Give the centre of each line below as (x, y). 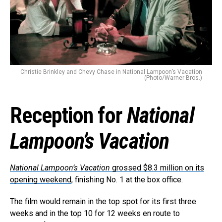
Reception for (68, 116)
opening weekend (41, 180)
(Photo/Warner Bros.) (173, 78)
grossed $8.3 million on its (157, 168)
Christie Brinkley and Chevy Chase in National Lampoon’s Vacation (111, 72)
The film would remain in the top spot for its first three (103, 202)
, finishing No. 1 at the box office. (127, 180)
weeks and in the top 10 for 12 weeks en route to (95, 214)
